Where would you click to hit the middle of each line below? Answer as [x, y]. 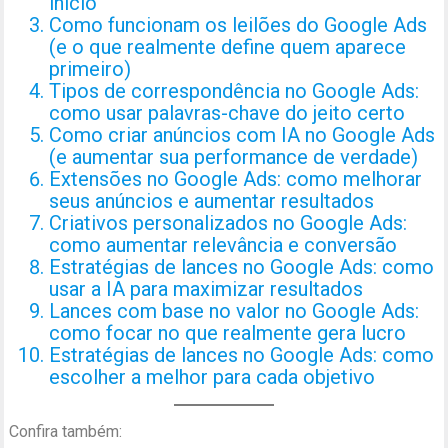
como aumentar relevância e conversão [223, 245]
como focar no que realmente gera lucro [228, 333]
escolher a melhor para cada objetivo [212, 377]
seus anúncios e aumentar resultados [212, 201]
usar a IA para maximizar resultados [206, 289]
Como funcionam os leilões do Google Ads [238, 25]
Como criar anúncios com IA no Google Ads [242, 135]
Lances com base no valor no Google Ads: [234, 311]
